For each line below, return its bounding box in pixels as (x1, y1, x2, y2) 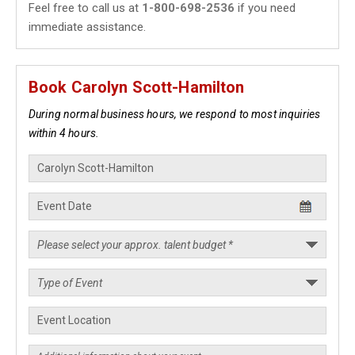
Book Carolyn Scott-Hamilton (29, 78, 245, 97)
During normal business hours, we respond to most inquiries (29, 108, 321, 120)
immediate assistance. (29, 20, 146, 34)
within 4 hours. (29, 127, 100, 139)
